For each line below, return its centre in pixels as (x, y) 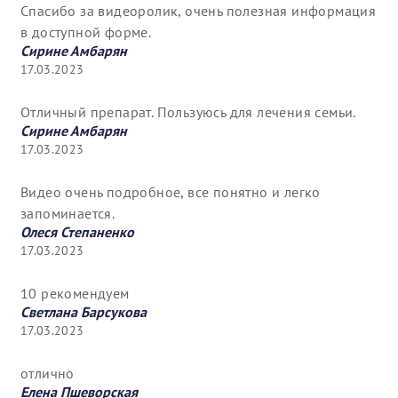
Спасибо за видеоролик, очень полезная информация (199, 11)
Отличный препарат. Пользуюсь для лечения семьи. (188, 112)
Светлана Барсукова (84, 312)
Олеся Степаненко (77, 232)
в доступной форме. (86, 32)
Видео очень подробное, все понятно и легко (171, 192)
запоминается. (68, 214)
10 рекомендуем (75, 294)
